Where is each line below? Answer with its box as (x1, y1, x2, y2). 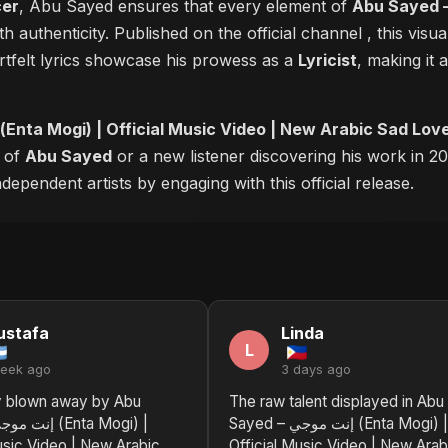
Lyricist (298, 50, 357, 70)
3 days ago (281, 362, 351, 377)
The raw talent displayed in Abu (229, 392, 444, 411)
